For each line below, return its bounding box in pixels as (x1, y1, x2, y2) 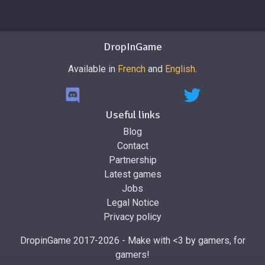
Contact (117, 140, 148, 152)
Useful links (105, 108, 160, 122)
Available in (68, 63, 118, 75)
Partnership (108, 154, 157, 166)
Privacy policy (104, 211, 161, 223)
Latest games (104, 169, 161, 180)
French (118, 63, 146, 75)
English (165, 63, 195, 75)
